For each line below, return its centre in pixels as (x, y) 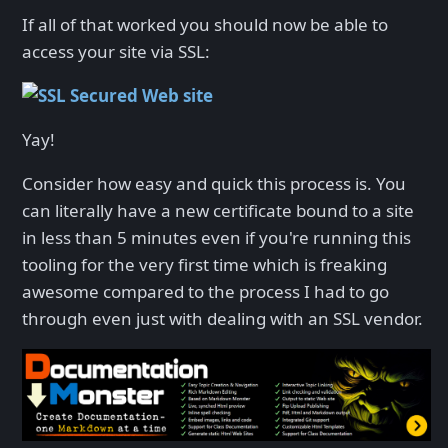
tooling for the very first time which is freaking (204, 264)
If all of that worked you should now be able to (205, 24)
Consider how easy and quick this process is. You (214, 183)
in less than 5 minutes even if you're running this (216, 237)
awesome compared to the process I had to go (205, 291)
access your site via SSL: (116, 51)
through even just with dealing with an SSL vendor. (222, 318)
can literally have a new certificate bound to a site (218, 210)
